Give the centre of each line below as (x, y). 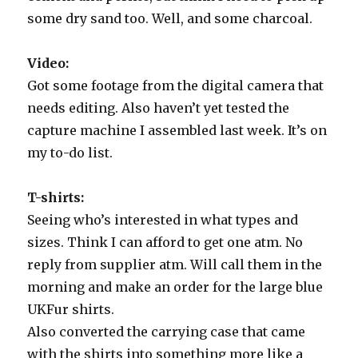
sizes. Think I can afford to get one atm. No (165, 242)
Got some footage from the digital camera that (176, 86)
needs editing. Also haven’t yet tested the (159, 108)
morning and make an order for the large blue (175, 287)
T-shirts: (56, 197)
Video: (48, 63)
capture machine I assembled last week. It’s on (177, 130)
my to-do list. (70, 153)
